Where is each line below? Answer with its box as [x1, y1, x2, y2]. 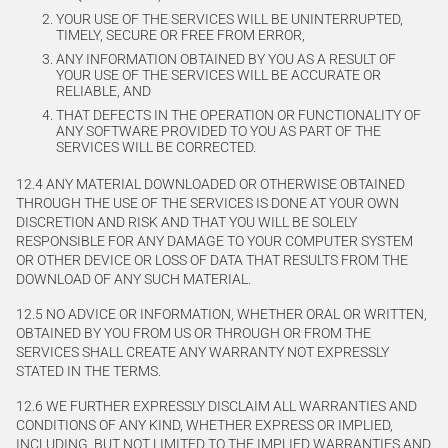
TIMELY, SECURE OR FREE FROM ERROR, [56, 27, 305, 43]
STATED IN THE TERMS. [16, 363, 161, 379]
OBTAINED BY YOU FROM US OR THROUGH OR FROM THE [16, 325, 371, 341]
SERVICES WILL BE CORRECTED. [56, 139, 256, 155]
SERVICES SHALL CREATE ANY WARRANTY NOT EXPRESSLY [16, 344, 389, 360]
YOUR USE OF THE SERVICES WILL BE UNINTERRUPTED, [56, 11, 403, 27]
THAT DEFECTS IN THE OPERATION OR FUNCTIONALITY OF [56, 107, 421, 123]
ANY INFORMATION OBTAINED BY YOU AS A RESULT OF [56, 51, 396, 67]
